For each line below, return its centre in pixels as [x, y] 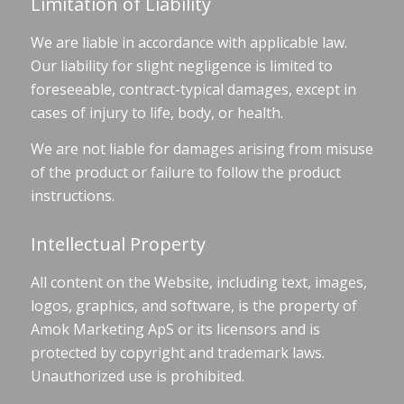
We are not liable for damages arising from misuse [202, 148]
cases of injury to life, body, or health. [156, 113]
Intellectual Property [118, 243]
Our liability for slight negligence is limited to [181, 66]
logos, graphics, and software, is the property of [193, 305]
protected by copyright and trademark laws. [177, 352]
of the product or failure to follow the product [185, 172]
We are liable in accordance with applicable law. [188, 43]
